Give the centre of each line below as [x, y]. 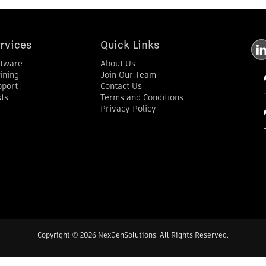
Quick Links [130, 46]
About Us [118, 64]
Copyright [55, 236]
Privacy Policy [128, 109]
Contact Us [121, 87]
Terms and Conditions [142, 98]
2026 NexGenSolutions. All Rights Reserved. [153, 236]
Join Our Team [128, 75]
